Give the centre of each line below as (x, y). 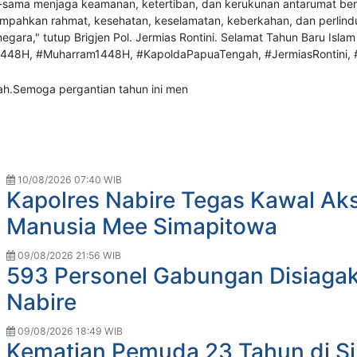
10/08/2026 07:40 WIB (69, 179)
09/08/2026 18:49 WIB (69, 331)
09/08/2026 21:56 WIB (68, 255)
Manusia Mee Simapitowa (142, 226)
